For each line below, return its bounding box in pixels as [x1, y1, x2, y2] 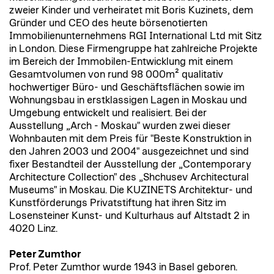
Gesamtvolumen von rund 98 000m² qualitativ [9, 70, 223, 80]
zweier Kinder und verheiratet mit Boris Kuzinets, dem [9, 6, 253, 16]
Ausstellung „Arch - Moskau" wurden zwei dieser [9, 121, 231, 131]
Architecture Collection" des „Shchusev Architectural [9, 172, 249, 183]
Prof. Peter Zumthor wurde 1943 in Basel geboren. [9, 262, 237, 273]
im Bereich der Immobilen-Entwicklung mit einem [9, 57, 233, 67]
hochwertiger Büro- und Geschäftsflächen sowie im [9, 83, 245, 93]
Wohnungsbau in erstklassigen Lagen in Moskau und [9, 95, 247, 106]
